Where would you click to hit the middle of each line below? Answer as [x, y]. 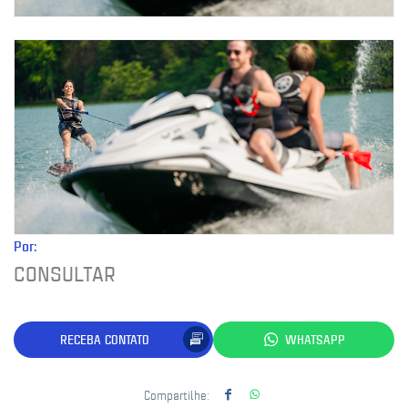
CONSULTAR [65, 272]
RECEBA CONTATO [104, 340]
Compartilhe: [177, 394]
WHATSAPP [315, 340]
